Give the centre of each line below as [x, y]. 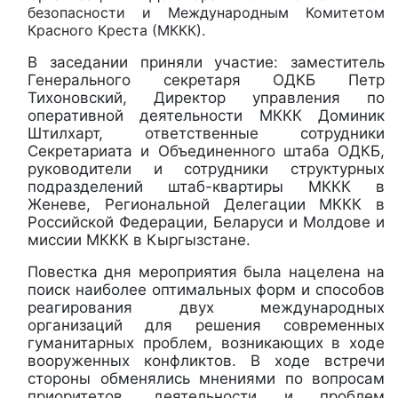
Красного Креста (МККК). [116, 30]
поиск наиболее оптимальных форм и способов [206, 289]
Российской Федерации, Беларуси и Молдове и [206, 222]
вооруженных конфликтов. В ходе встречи [206, 360]
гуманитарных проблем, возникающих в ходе [206, 342]
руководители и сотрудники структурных [206, 168]
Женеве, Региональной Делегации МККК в [206, 204]
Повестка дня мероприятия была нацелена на [206, 271]
